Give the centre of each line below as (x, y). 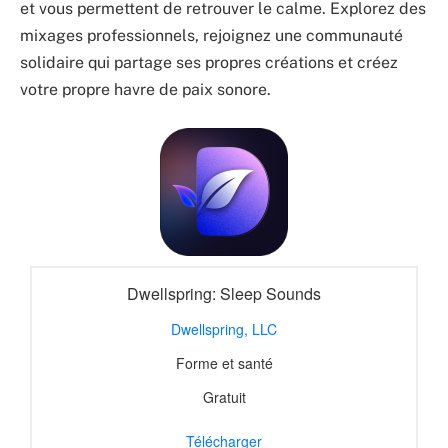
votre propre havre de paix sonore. (145, 90)
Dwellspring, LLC (224, 328)
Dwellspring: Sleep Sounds (224, 293)
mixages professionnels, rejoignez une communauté (211, 36)
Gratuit (224, 396)
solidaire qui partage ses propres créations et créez (209, 63)
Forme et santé (224, 362)
